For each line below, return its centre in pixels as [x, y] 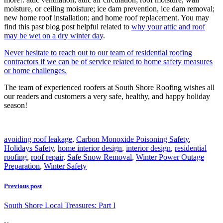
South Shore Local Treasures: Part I [60, 205]
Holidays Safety [29, 148]
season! [16, 106]
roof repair [47, 157]
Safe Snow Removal [100, 157]
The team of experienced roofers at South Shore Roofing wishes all [109, 88]
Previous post [23, 186]
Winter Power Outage [170, 157]
